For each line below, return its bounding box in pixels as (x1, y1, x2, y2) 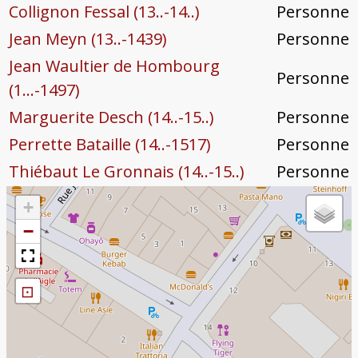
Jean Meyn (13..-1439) (8, 28, 167, 50)
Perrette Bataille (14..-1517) (8, 133, 211, 156)
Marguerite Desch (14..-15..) (8, 106, 214, 129)
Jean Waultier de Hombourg (8, 55, 220, 78)
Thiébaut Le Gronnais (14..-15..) (8, 161, 245, 183)
